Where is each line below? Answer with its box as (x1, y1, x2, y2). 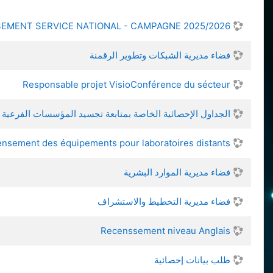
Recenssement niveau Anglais (101, 225, 230, 236)
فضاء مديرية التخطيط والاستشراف (97, 196, 230, 207)
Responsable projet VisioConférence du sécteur (23, 79, 230, 90)
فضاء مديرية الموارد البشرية (124, 166, 230, 178)
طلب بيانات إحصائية (154, 254, 230, 266)
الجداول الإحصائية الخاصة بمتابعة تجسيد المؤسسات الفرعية (2, 108, 230, 119)
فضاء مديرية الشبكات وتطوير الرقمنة (90, 49, 230, 61)
